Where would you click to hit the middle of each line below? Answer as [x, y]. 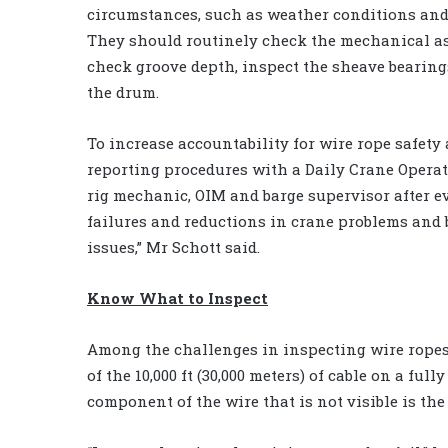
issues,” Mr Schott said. [173, 246]
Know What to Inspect [177, 297]
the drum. [123, 91]
